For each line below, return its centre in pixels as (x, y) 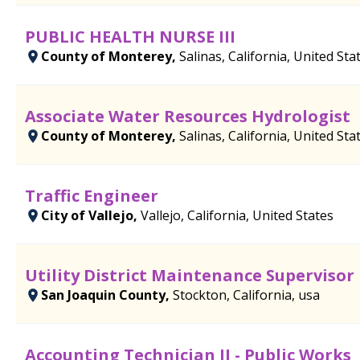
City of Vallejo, (91, 215)
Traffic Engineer (92, 195)
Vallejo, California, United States (237, 215)
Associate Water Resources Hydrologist (188, 116)
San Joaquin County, (107, 295)
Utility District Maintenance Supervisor (190, 275)
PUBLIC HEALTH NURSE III (130, 36)
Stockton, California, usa (246, 295)
